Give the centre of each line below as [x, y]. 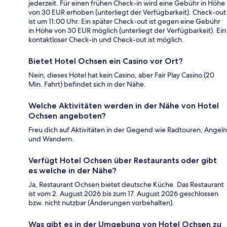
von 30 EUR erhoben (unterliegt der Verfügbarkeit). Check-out [127, 12]
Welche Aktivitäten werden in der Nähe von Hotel [124, 106]
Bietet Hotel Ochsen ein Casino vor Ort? [106, 61]
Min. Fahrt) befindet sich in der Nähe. [87, 84]
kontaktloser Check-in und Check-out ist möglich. [106, 40]
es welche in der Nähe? [72, 171]
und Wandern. [51, 139]
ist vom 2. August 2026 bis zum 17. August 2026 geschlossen [123, 194]
